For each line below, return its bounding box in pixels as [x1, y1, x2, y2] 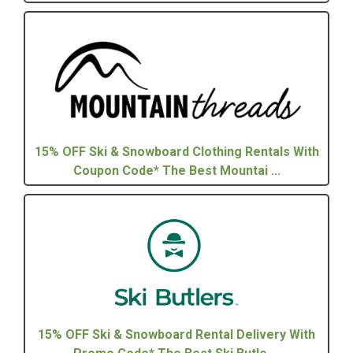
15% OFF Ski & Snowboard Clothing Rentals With [34, 143, 319, 159]
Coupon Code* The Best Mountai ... [72, 162, 281, 178]
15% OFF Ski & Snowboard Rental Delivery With [38, 326, 315, 342]
